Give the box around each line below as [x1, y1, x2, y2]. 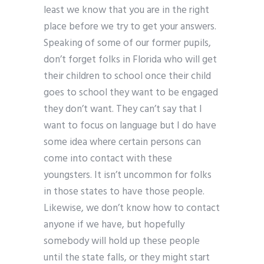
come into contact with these [44, 151, 172, 167]
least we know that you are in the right [44, 2, 209, 19]
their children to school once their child [44, 68, 211, 85]
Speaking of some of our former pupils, [44, 35, 211, 52]
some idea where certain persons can [44, 134, 201, 151]
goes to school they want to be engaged [44, 85, 218, 101]
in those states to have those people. [44, 184, 204, 200]
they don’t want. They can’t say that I [44, 101, 202, 118]
